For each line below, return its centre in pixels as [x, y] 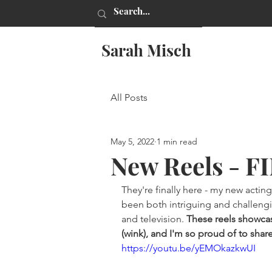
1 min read [177, 141]
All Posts [129, 97]
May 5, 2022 [132, 141]
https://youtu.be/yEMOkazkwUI [189, 248]
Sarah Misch [146, 50]
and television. [154, 219]
